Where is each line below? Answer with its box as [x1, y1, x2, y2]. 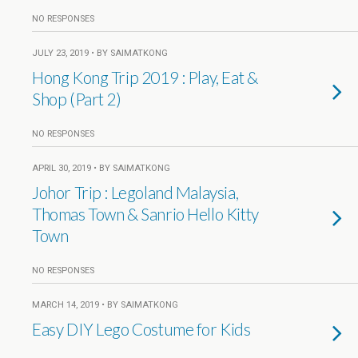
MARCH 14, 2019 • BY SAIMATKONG [32, 300, 178, 310]
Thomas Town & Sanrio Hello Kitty [32, 204, 259, 224]
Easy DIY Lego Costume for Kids [32, 319, 251, 339]
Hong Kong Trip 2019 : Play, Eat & [32, 67, 258, 87]
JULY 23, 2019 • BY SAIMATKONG [32, 48, 168, 58]
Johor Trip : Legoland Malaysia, [32, 182, 239, 202]
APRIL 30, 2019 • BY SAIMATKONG [32, 163, 170, 173]
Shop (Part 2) [32, 89, 121, 109]
